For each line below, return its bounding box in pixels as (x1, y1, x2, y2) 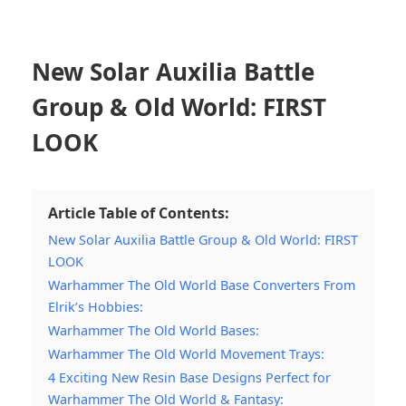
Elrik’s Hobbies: (48, 297, 143, 315)
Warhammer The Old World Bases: (48, 321, 259, 339)
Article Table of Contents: (48, 202, 229, 223)
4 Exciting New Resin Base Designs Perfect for (48, 368, 331, 386)
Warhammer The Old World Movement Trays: (48, 344, 324, 362)
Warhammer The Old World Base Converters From (48, 275, 355, 294)
